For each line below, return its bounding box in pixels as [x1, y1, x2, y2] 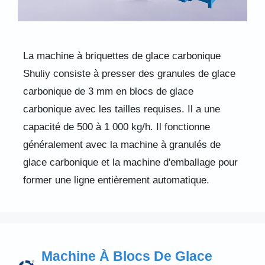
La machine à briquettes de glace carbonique [22, 50, 221, 62]
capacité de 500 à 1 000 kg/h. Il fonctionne [22, 121, 210, 132]
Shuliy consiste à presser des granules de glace [22, 67, 235, 79]
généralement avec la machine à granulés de [22, 138, 221, 150]
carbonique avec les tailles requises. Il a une [22, 103, 220, 115]
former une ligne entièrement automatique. [22, 174, 209, 186]
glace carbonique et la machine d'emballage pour [22, 156, 238, 168]
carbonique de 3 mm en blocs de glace [22, 85, 193, 97]
